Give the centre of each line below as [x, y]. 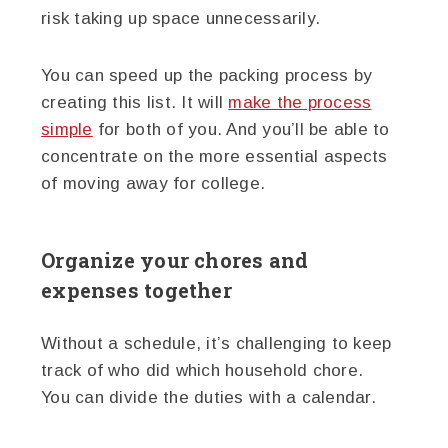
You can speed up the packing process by [207, 75]
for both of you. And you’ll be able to [241, 129]
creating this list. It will [135, 102]
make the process [300, 102]
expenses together [139, 289]
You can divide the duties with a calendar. [208, 397]
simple [67, 129]
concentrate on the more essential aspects [214, 156]
